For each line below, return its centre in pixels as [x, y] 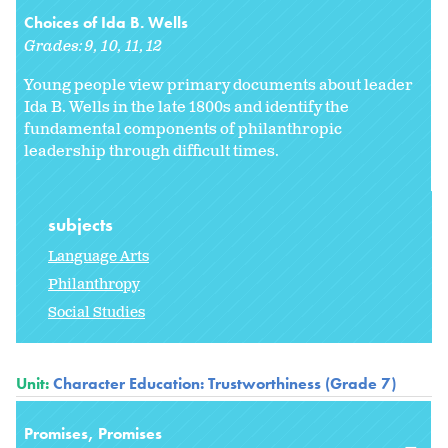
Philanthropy [94, 284]
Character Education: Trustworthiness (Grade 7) [224, 383]
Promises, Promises [93, 433]
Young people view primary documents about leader [218, 86]
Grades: [55, 47]
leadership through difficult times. [151, 152]
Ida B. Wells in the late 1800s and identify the [186, 108]
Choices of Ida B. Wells [106, 23]
